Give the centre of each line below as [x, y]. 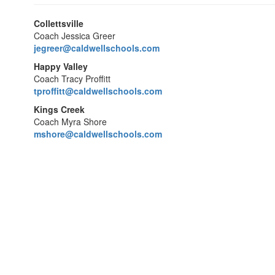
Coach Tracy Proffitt [72, 79]
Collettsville [59, 23]
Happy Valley [61, 66]
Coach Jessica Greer [75, 36]
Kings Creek [59, 109]
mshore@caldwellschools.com [98, 134]
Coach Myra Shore [70, 122]
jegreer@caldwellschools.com [97, 48]
